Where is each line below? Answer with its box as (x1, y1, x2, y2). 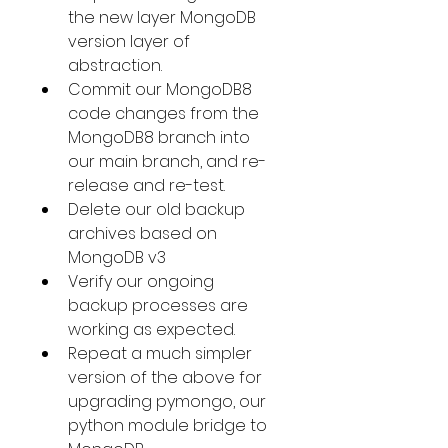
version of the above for (68, 366, 266, 389)
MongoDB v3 (68, 246, 166, 269)
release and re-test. (68, 174, 225, 197)
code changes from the (68, 102, 263, 125)
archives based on (68, 222, 221, 245)
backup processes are (68, 294, 252, 317)
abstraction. (68, 54, 162, 77)
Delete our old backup (68, 198, 249, 221)
